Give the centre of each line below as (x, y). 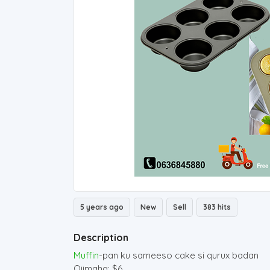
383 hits (217, 207)
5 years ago (102, 207)
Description (101, 237)
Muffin (86, 255)
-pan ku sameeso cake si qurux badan (179, 255)
